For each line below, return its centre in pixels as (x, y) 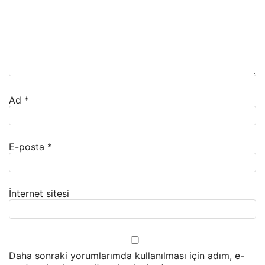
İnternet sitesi (39, 194)
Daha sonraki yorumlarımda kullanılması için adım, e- (127, 256)
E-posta (28, 147)
